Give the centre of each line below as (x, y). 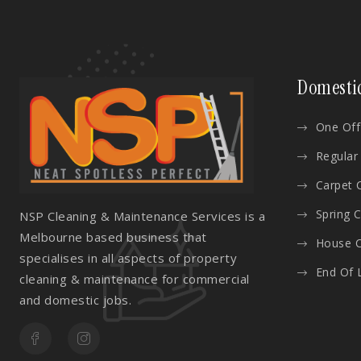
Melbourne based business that (113, 237)
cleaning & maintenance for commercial (135, 279)
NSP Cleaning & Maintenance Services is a (142, 216)
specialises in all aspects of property (128, 258)
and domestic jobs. (75, 300)
